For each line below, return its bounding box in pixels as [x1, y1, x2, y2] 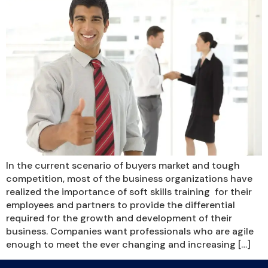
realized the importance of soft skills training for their [6, 185, 252, 198]
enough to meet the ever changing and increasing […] [6, 237, 251, 251]
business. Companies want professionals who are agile [6, 224, 254, 237]
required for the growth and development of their [6, 211, 232, 224]
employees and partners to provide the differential [6, 198, 235, 211]
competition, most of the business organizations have [6, 172, 252, 185]
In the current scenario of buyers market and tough [6, 159, 240, 172]
